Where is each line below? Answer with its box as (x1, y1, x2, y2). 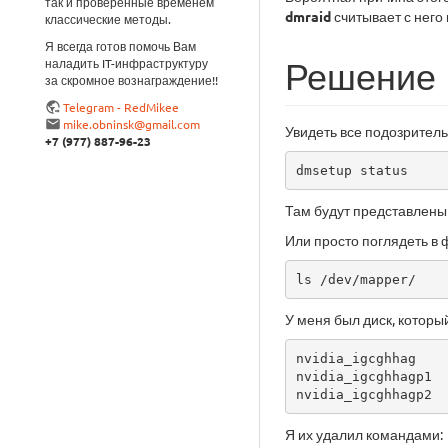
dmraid (285, 7, 331, 25)
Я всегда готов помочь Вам (45, 37, 196, 54)
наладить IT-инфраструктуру (45, 54, 208, 71)
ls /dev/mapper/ (295, 271, 416, 287)
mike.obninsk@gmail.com (63, 115, 200, 132)
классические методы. (45, 10, 171, 27)
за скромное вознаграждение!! (45, 71, 218, 88)
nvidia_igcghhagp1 (295, 368, 432, 384)
